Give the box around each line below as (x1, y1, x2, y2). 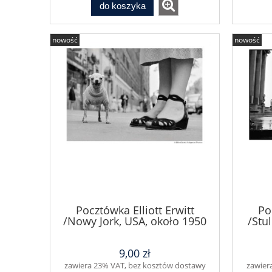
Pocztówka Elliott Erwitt (75, 203, 194, 218)
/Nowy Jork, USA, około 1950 (63, 214, 206, 229)
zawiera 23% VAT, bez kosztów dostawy (64, 259, 206, 271)
